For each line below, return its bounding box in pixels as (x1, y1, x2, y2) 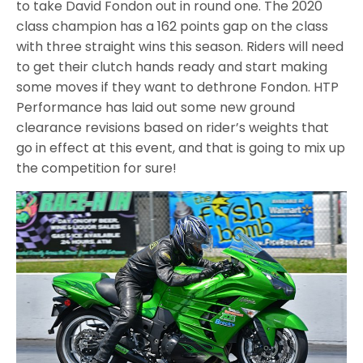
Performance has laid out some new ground (16, 97, 295, 117)
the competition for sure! (16, 158, 177, 177)
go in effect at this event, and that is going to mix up (16, 138, 345, 157)
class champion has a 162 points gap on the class (16, 16, 328, 36)
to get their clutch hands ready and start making (16, 57, 327, 76)
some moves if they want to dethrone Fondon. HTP (16, 77, 339, 96)
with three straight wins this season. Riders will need (16, 36, 344, 56)
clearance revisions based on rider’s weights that (16, 117, 329, 137)
